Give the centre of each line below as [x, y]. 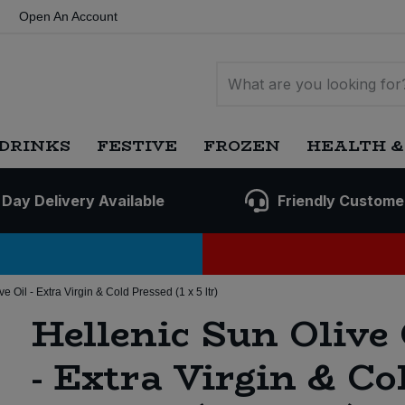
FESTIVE [137, 146]
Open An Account [68, 16]
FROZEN [241, 146]
